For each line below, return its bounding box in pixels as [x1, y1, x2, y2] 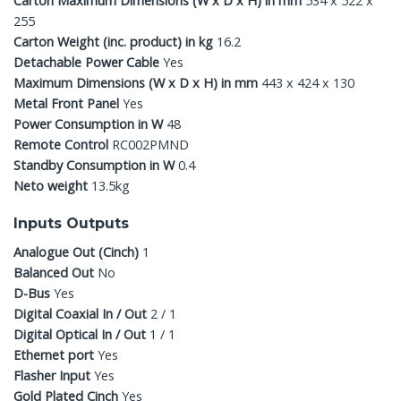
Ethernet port [13, 346, 98, 364]
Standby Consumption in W [13, 156, 178, 174]
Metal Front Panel [13, 94, 123, 112]
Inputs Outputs [13, 215, 129, 233]
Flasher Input [13, 367, 94, 385]
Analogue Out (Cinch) [13, 243, 142, 261]
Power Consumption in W [13, 115, 166, 132]
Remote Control [13, 135, 112, 153]
